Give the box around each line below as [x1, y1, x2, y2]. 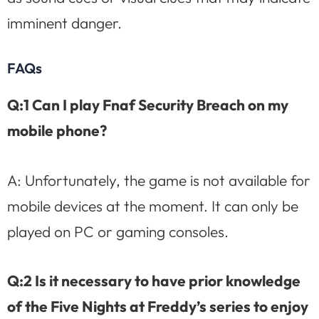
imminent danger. [7, 13, 122, 32]
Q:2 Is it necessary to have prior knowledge [7, 271, 300, 291]
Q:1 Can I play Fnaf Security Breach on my [7, 95, 288, 115]
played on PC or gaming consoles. [7, 221, 229, 241]
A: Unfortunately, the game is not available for [7, 170, 310, 189]
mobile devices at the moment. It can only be [7, 196, 298, 215]
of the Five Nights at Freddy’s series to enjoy [7, 297, 308, 316]
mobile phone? [7, 121, 107, 140]
